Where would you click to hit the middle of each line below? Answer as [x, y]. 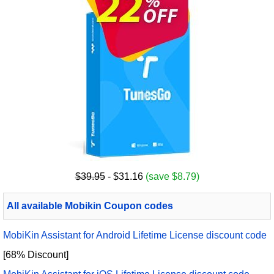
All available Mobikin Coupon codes [90, 206]
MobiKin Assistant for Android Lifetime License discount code [135, 235]
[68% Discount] [36, 255]
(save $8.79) [172, 177]
